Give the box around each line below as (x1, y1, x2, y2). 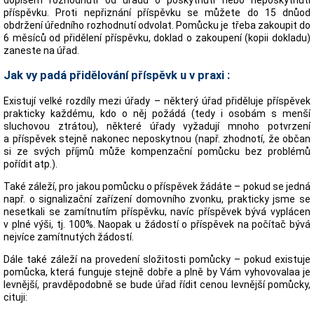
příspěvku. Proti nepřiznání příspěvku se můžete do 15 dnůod (4, 7, 310, 18)
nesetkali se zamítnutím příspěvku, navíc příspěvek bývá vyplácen (4, 205, 310, 217)
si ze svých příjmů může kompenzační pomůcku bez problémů (4, 145, 310, 157)
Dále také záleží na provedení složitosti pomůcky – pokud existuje (4, 253, 310, 265)
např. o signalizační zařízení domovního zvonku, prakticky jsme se (4, 193, 310, 205)
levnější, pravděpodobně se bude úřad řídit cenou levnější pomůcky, (4, 278, 310, 290)
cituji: (4, 291, 27, 303)
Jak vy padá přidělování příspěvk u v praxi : (4, 69, 230, 83)
